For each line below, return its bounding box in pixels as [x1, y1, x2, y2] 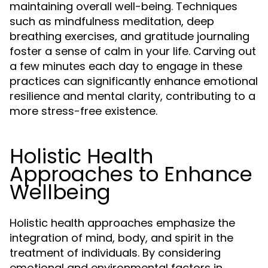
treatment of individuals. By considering [10, 245, 221, 260]
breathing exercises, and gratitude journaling [10, 29, 249, 44]
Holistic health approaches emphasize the [10, 215, 235, 230]
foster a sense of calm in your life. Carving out [10, 44, 256, 59]
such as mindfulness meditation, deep [10, 14, 214, 29]
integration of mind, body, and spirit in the [10, 230, 233, 245]
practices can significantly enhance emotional [10, 74, 258, 89]
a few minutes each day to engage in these [10, 59, 242, 74]
